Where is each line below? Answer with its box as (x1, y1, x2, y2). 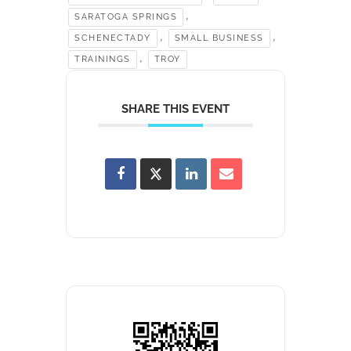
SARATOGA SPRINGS (74, 11, 177, 22)
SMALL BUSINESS (174, 32, 264, 43)
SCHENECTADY (74, 32, 151, 43)
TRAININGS (74, 53, 131, 64)
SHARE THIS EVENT (121, 101, 230, 116)
